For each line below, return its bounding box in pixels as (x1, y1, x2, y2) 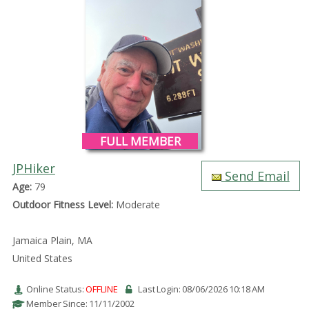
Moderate (112, 198, 160, 212)
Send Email (221, 168, 290, 185)
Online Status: (26, 283, 86, 296)
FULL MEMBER (99, 133, 181, 150)
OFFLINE (85, 283, 118, 296)
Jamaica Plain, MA (12, 234, 92, 248)
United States (12, 252, 72, 266)
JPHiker (12, 160, 55, 177)
